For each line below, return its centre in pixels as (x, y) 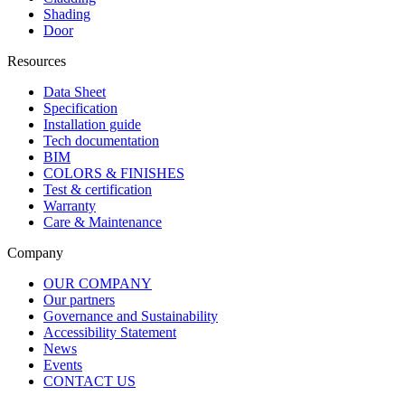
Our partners (79, 300)
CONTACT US (89, 381)
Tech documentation (101, 141)
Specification (80, 108)
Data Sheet (75, 92)
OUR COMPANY (98, 284)
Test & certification (98, 190)
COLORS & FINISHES (114, 174)
